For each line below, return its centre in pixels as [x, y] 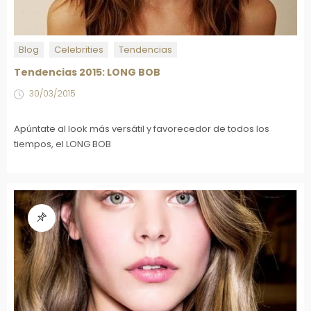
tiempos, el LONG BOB [62, 144]
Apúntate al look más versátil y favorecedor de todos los [142, 129]
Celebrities [79, 49]
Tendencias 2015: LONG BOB [87, 73]
